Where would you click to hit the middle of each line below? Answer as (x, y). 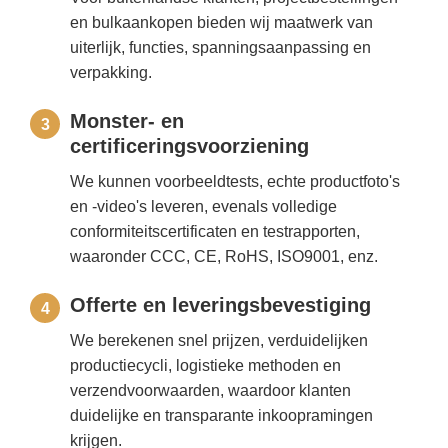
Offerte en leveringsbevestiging (221, 305)
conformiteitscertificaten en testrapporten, (215, 232)
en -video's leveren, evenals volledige (204, 207)
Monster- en (127, 121)
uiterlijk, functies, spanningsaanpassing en (221, 48)
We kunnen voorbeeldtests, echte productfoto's (235, 182)
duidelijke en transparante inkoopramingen (222, 416)
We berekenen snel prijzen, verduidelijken (219, 341)
